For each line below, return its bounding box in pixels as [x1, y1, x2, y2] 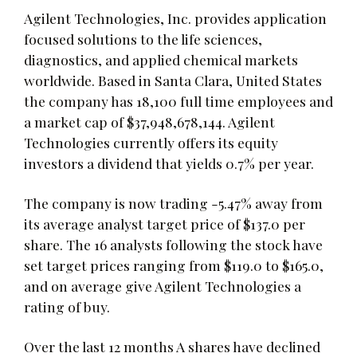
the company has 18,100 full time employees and [24, 91, 333, 110]
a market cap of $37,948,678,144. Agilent [24, 112, 275, 131]
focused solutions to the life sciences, [24, 29, 262, 48]
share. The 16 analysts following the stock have [24, 234, 323, 253]
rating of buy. [24, 296, 110, 316]
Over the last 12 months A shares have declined [24, 336, 320, 355]
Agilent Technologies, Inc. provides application [24, 8, 327, 27]
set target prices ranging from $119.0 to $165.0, [24, 255, 324, 274]
